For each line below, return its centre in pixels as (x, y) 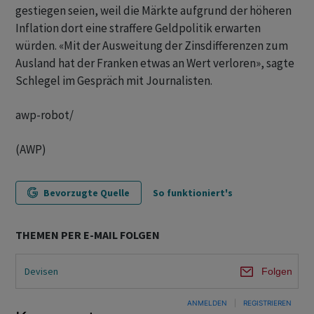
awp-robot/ (45, 115)
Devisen (41, 271)
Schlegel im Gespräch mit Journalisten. (114, 81)
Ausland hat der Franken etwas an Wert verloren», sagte (155, 63)
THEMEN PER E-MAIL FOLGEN (88, 235)
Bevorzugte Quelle (87, 193)
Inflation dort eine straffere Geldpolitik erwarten (138, 28)
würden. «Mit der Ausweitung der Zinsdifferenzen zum (152, 46)
